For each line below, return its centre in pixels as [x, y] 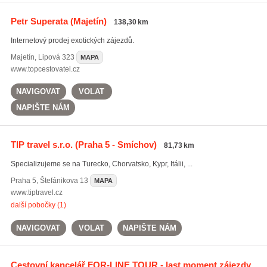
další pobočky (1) [38, 205]
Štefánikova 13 [64, 181]
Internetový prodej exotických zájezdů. [72, 41]
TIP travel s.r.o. [41, 145]
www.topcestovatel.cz [45, 69]
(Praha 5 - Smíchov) [114, 145]
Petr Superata [39, 21]
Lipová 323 [56, 57]
